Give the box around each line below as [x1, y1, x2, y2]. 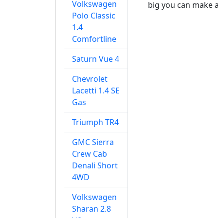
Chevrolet [72, 73, 108, 84]
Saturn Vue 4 [72, 54, 119, 64]
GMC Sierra [72, 137, 114, 147]
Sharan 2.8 [72, 203, 111, 214]
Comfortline [72, 34, 116, 44]
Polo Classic [72, 10, 115, 21]
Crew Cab [72, 148, 107, 159]
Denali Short [72, 160, 118, 171]
